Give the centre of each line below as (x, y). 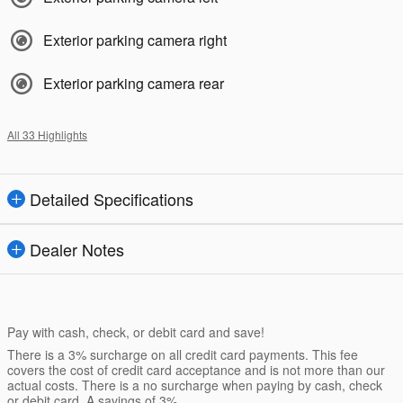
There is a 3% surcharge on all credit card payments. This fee (183, 355)
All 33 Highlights (47, 135)
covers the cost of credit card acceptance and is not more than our (196, 370)
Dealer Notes (77, 250)
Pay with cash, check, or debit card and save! (136, 332)
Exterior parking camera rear (134, 84)
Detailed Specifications (112, 199)
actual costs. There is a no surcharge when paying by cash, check (195, 385)
